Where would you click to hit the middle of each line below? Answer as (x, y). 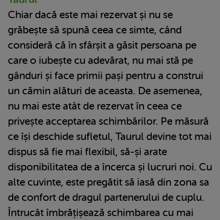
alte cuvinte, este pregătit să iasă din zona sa (109, 182)
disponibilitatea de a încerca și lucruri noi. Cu (110, 167)
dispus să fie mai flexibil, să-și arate (87, 151)
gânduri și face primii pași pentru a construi (106, 75)
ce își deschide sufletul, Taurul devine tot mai (110, 136)
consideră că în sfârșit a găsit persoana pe (102, 45)
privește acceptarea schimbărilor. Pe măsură (108, 121)
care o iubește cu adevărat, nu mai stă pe (100, 60)
